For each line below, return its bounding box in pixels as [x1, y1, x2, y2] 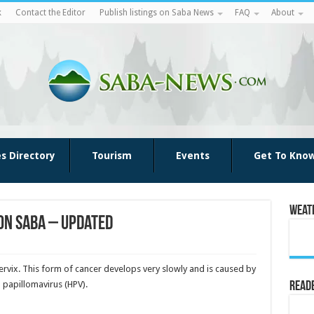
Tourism [91, 150, 132, 161]
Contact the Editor [15, 8, 86, 18]
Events [175, 150, 210, 161]
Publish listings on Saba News [99, 8, 214, 18]
